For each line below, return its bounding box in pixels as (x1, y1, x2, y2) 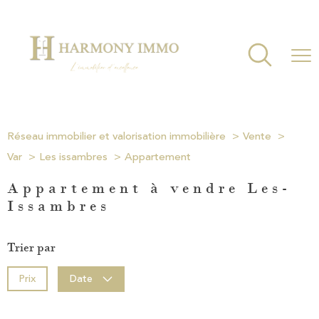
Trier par (7, 239, 56, 255)
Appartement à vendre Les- (7, 178, 291, 197)
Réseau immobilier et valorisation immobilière (7, 127, 226, 145)
